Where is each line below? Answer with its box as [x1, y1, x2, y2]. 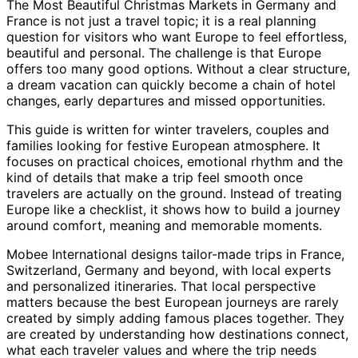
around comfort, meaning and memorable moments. [6, 217, 322, 233]
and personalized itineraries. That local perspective [6, 277, 316, 294]
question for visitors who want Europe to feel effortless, [6, 28, 347, 45]
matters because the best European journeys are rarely [6, 293, 339, 310]
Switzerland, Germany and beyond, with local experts [6, 261, 331, 278]
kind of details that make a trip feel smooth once [6, 169, 303, 185]
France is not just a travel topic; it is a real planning [6, 12, 316, 29]
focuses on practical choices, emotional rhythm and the [6, 153, 343, 169]
